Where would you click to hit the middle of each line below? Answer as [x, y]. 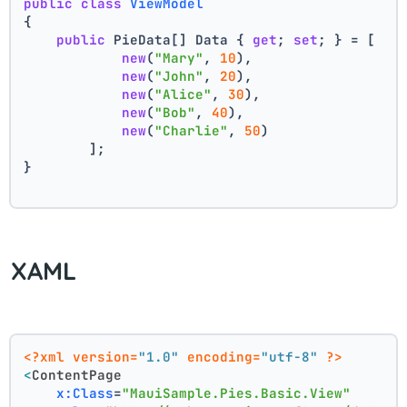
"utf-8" [290, 357]
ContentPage [77, 375]
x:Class [85, 393]
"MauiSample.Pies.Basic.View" [237, 393]
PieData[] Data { [179, 39]
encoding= [220, 357]
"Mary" [179, 57]
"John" [179, 75]
